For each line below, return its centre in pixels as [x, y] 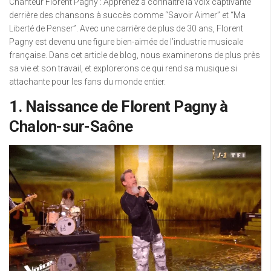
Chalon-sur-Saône [71, 126]
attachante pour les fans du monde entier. [87, 82]
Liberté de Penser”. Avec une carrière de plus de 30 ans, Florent [126, 28]
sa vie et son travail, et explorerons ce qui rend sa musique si [123, 68]
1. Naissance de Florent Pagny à [119, 106]
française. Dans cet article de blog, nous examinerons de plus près [135, 55]
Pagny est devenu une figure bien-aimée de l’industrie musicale [126, 42]
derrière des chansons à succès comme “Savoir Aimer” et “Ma [127, 15]
